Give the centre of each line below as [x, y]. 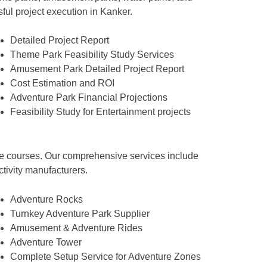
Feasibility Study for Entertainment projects [100, 112]
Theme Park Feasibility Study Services [92, 55]
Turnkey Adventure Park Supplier [80, 213]
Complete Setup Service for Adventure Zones [105, 256]
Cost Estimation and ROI [62, 83]
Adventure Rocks [46, 199]
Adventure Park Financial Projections [89, 98]
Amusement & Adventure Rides [76, 228]
